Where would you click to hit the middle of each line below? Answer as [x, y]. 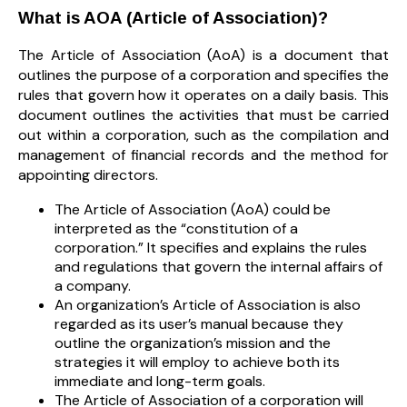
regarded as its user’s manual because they [199, 324]
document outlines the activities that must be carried [203, 115]
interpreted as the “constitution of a [176, 229]
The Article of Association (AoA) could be [193, 210]
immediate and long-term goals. [160, 382]
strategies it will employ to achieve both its [197, 362]
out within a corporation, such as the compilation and [203, 135]
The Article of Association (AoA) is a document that [203, 55]
